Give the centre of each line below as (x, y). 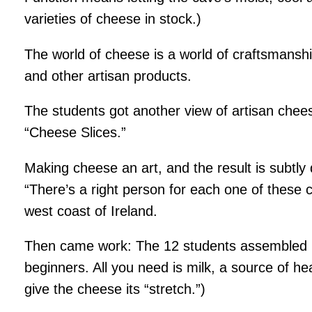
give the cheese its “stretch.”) (115, 289)
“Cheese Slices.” (76, 133)
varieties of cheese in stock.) (113, 19)
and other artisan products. (108, 76)
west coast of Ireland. (91, 211)
